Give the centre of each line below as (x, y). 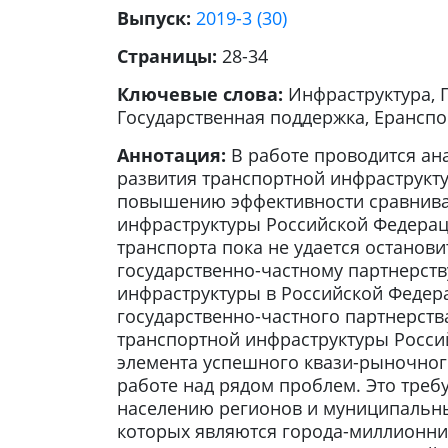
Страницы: (169, 56)
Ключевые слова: (202, 94)
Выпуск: (156, 18)
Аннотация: (174, 155)
